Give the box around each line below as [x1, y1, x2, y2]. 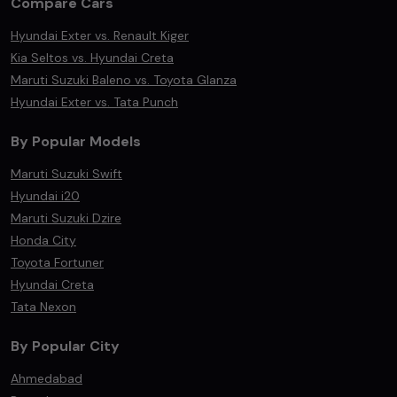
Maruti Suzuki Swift [11, 166, 122, 182]
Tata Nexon [11, 299, 76, 315]
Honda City [11, 232, 76, 248]
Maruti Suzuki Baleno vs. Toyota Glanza [11, 72, 237, 88]
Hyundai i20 [11, 188, 80, 204]
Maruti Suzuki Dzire [11, 210, 121, 226]
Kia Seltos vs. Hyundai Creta [11, 50, 174, 66]
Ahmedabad [11, 370, 82, 386]
